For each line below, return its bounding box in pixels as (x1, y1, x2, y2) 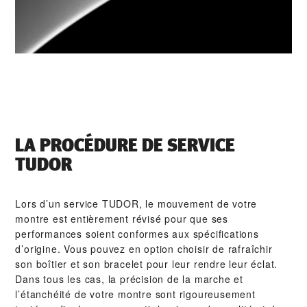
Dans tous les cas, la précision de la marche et (15, 272, 244, 286)
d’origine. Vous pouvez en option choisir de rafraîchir (15, 242, 273, 256)
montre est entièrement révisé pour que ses (15, 212, 229, 226)
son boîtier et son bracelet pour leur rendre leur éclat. (15, 257, 278, 271)
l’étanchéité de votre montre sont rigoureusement (15, 287, 256, 302)
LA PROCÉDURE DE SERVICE (15, 133, 236, 158)
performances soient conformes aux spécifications (15, 227, 259, 241)
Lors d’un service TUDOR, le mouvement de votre (15, 197, 258, 211)
